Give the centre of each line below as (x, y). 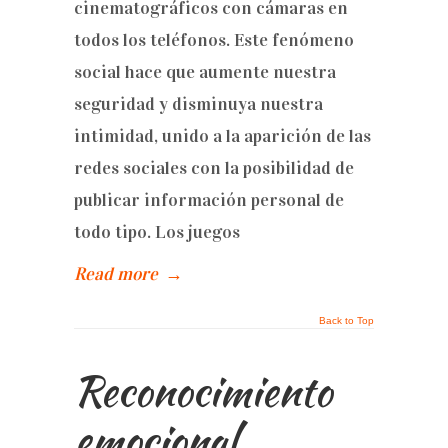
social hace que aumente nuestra (205, 72)
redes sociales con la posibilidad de (214, 168)
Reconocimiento (203, 391)
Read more (116, 274)
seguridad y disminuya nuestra (198, 104)
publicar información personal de (209, 200)
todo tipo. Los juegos (157, 232)
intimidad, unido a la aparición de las (222, 136)
